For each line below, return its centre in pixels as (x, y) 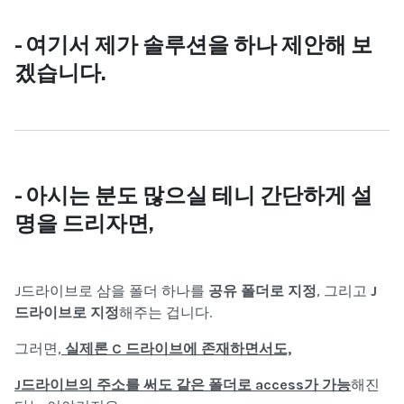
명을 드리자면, (84, 222)
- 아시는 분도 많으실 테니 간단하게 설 (193, 194)
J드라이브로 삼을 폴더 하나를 (111, 290)
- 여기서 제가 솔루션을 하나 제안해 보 (193, 44)
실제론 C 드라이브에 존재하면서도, (176, 348)
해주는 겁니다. (165, 312)
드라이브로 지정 (67, 312)
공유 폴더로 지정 (262, 290)
